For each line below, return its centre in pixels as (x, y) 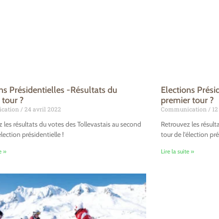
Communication (184, 109)
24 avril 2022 (42, 109)
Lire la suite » (177, 151)
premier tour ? (187, 100)
